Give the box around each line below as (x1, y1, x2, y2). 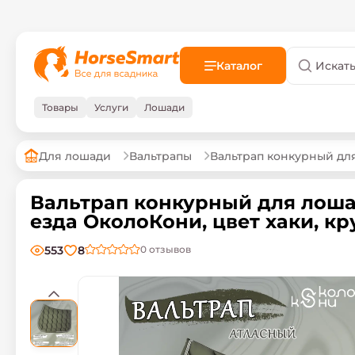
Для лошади (39, 148, 111, 163)
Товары (42, 101, 78, 113)
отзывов (149, 243, 191, 255)
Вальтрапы (129, 148, 192, 163)
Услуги (94, 101, 128, 113)
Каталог (216, 58, 262, 73)
